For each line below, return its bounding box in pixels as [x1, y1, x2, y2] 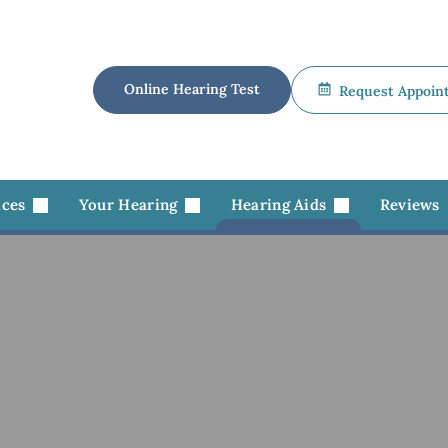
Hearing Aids [230, 195, 331, 214]
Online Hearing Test [124, 80, 260, 98]
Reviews [379, 195, 440, 214]
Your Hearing [78, 195, 182, 214]
